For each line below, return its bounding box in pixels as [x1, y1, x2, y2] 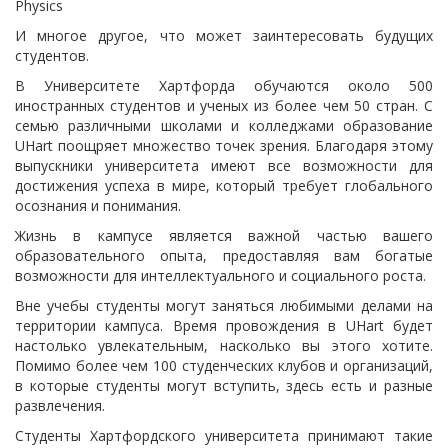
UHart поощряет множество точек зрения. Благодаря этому [15, 136, 433, 155]
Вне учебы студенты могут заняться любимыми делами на [15, 296, 433, 315]
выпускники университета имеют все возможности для [15, 156, 433, 175]
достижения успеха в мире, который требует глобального [15, 176, 433, 195]
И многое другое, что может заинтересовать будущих [15, 26, 433, 45]
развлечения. [15, 396, 105, 415]
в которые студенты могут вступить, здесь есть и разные [15, 376, 433, 395]
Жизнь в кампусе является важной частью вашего [15, 226, 433, 245]
